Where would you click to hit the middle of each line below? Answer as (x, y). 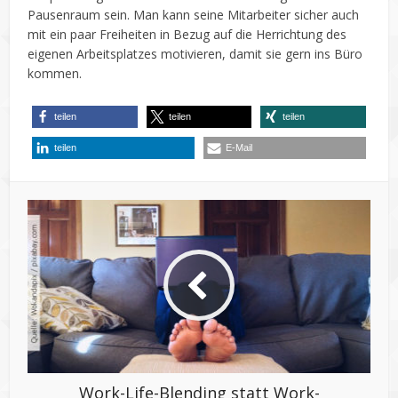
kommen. (55, 73)
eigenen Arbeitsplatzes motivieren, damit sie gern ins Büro (195, 53)
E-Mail (239, 147)
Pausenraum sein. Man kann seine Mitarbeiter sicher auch (194, 14)
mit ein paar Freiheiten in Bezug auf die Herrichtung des (187, 34)
